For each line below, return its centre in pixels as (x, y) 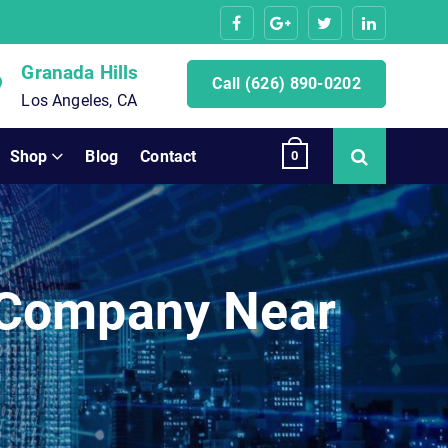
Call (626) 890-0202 (286, 83)
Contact (168, 156)
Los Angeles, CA (79, 100)
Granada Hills (80, 72)
